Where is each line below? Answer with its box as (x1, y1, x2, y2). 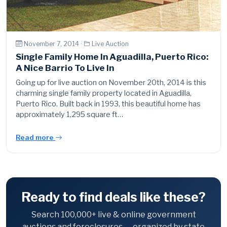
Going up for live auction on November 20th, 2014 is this (16, 78, 207, 88)
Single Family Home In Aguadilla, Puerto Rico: (16, 52, 209, 62)
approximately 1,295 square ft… (16, 110, 124, 120)
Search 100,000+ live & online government (31, 210, 196, 220)
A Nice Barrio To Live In (16, 63, 115, 73)
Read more (16, 133, 56, 142)
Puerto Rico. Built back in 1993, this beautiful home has (16, 99, 201, 109)
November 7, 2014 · (24, 40, 84, 48)
